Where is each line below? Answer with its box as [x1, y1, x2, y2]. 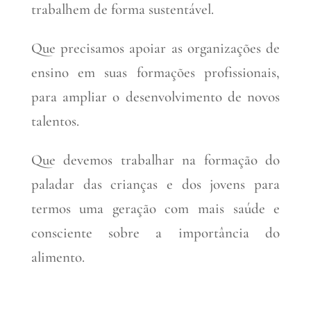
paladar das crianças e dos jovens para [31, 176, 280, 194]
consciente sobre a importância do [31, 224, 280, 242]
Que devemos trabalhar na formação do [31, 151, 280, 169]
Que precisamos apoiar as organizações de [31, 40, 280, 58]
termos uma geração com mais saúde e [31, 200, 280, 218]
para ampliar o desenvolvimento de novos [31, 88, 280, 106]
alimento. [31, 249, 85, 267]
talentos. [31, 112, 79, 131]
